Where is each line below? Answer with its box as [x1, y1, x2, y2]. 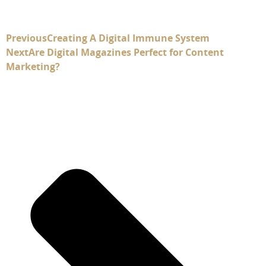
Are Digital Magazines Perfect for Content [28, 45, 224, 59]
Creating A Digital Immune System [47, 31, 210, 45]
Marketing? [6, 59, 60, 73]
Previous [6, 31, 47, 45]
